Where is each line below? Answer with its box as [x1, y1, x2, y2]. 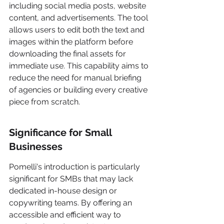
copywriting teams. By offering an [9, 198, 134, 207]
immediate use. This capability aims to [9, 61, 150, 70]
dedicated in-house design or [9, 186, 119, 195]
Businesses [9, 140, 62, 152]
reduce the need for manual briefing [9, 73, 143, 82]
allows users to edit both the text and [9, 25, 146, 34]
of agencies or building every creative [9, 85, 149, 94]
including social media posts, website [9, 1, 148, 10]
